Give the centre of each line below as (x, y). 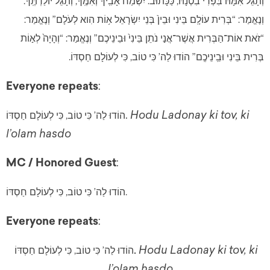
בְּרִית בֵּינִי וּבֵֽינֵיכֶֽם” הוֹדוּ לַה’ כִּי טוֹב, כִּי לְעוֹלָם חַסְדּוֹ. (166, 57)
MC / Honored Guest (61, 163)
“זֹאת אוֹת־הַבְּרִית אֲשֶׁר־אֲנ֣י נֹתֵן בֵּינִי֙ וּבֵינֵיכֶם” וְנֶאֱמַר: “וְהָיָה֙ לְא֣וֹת (142, 39)
